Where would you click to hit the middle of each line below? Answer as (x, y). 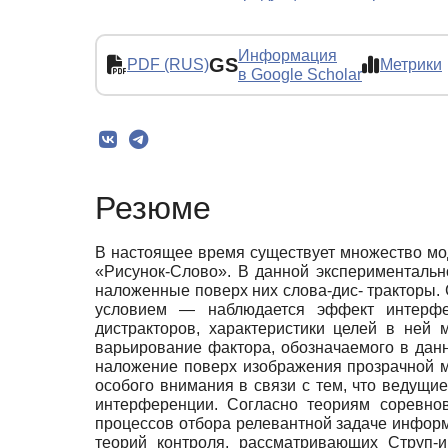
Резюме (153, 208)
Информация (287, 55)
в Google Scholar (300, 74)
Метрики (411, 65)
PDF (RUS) (168, 65)
